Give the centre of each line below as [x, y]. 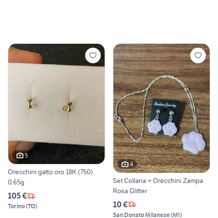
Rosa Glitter [130, 191]
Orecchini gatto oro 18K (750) [50, 172]
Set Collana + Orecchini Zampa [158, 180]
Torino [16, 206]
